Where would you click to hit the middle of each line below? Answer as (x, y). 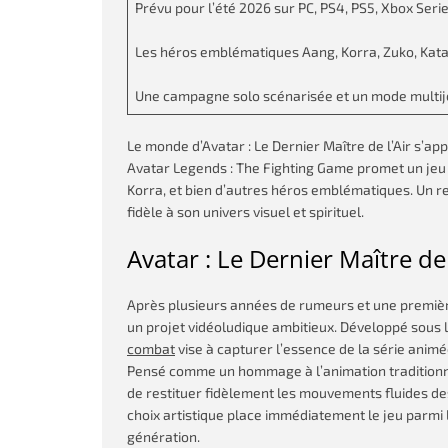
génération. (163, 436)
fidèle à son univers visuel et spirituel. (245, 211)
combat (151, 348)
